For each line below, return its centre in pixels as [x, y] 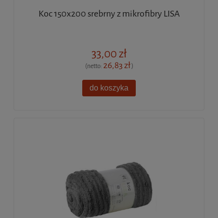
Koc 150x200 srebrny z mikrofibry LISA [109, 13]
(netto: [94, 66]
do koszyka [109, 88]
